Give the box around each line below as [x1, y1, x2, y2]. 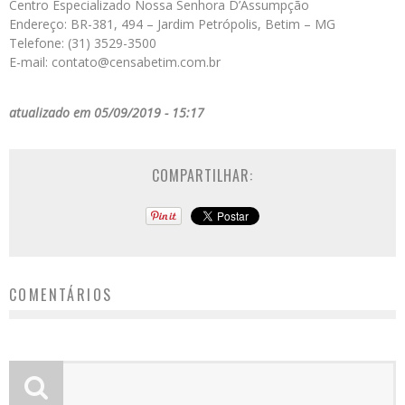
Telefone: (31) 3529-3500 [9, 34, 156, 52]
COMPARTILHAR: [152, 165, 253, 187]
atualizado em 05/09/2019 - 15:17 [9, 104, 204, 122]
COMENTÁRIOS [9, 284, 113, 306]
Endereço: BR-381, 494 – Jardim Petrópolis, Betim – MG [9, 15, 335, 33]
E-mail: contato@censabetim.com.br [9, 53, 221, 71]
